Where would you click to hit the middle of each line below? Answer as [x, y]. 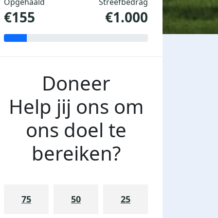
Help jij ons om [76, 107]
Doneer [76, 83]
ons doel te [76, 130]
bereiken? [76, 153]
